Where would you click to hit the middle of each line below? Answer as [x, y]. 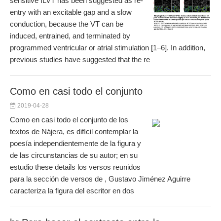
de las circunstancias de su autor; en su [74, 155]
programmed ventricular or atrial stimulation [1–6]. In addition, [108, 48]
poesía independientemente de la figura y [75, 143]
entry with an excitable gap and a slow [71, 12]
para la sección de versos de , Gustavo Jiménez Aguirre [100, 179]
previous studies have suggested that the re [80, 59]
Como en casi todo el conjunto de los [69, 120]
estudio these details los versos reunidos [75, 167]
